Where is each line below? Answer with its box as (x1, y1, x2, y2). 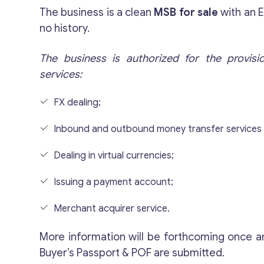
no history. (39, 22, 90, 35)
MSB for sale (154, 6, 218, 19)
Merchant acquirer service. (54, 203, 170, 214)
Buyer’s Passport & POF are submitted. (39, 246, 225, 259)
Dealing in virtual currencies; (54, 150, 174, 161)
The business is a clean (39, 6, 154, 19)
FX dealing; (54, 97, 101, 108)
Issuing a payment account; (54, 176, 174, 188)
